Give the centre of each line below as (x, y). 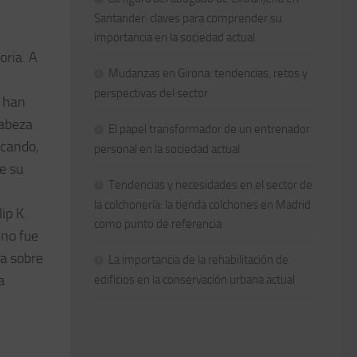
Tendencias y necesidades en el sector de (210, 184)
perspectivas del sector (151, 93)
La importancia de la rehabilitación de (198, 259)
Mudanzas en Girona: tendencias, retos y (208, 73)
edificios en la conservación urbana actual (194, 279)
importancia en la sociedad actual (175, 37)
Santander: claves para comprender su (188, 18)
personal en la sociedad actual (167, 149)
